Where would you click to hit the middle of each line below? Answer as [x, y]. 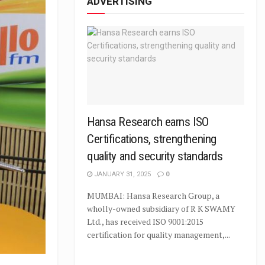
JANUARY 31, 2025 [122, 174]
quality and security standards [155, 156]
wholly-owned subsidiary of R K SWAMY [161, 209]
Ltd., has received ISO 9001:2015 [145, 222]
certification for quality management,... [159, 235]
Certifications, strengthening [152, 139]
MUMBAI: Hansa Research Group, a [153, 195]
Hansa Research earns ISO [148, 122]
